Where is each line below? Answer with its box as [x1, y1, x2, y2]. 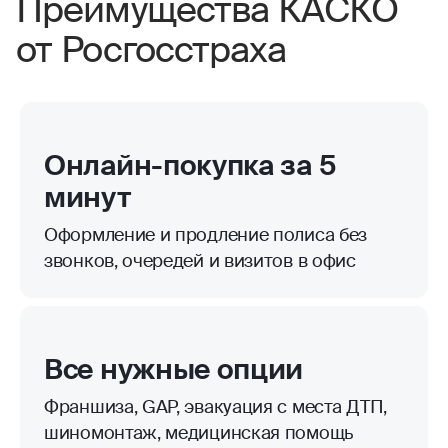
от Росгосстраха [16, 26, 287, 73]
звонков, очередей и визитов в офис [44, 248, 356, 273]
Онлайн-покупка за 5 [44, 146, 336, 184]
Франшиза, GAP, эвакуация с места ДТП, [44, 394, 387, 419]
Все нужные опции [44, 350, 304, 388]
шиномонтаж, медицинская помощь [44, 420, 353, 445]
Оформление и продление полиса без [44, 222, 368, 247]
